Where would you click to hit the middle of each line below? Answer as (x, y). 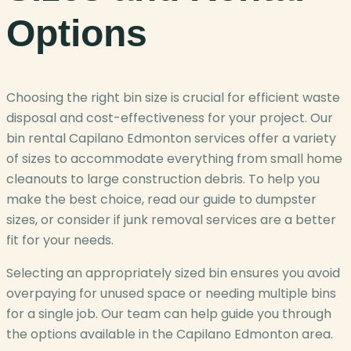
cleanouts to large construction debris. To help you (163, 179)
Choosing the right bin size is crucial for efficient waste (173, 98)
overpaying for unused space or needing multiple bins (171, 294)
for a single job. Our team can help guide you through (169, 314)
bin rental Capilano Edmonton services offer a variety (171, 139)
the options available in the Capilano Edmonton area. (170, 335)
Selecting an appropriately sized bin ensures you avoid (173, 273)
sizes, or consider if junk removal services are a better (171, 220)
